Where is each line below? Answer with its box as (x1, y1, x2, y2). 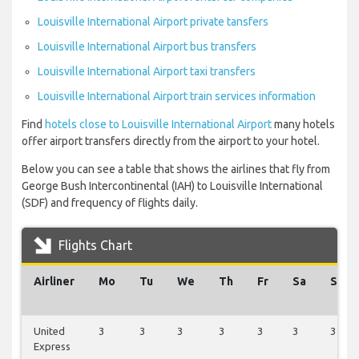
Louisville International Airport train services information (38, 90, 316, 103)
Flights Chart (55, 238, 132, 253)
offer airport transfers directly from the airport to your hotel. (22, 135, 320, 148)
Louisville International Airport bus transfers (38, 40, 256, 54)
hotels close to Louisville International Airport (45, 118, 272, 131)
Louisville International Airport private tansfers (38, 15, 268, 29)
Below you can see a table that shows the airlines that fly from (22, 163, 330, 176)
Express (34, 341, 71, 353)
